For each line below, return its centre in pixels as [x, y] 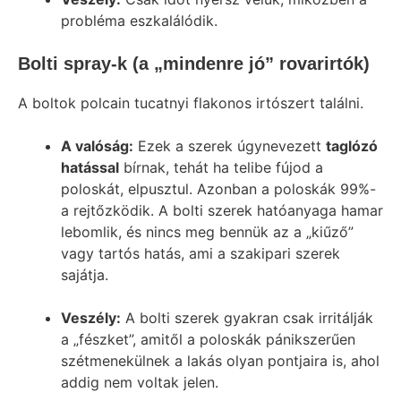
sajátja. [85, 275]
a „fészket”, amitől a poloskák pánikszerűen [208, 339]
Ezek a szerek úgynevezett [230, 146]
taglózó [352, 146]
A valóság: [97, 146]
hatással [90, 167]
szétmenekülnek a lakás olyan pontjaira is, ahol [220, 361]
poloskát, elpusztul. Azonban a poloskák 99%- [218, 189]
